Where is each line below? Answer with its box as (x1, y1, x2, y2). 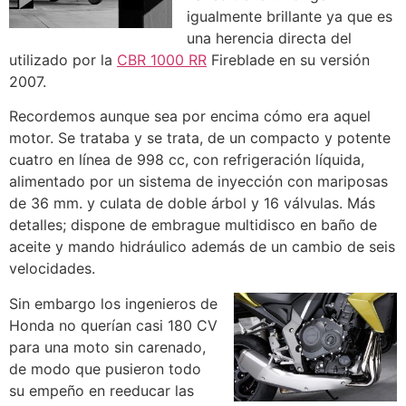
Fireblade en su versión (207, 50, 370, 69)
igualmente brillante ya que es (187, 6, 392, 25)
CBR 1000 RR (117, 50, 207, 69)
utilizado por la (9, 50, 117, 69)
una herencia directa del (187, 28, 352, 47)
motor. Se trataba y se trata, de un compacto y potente (9, 129, 391, 148)
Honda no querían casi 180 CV (9, 315, 217, 334)
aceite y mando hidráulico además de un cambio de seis (9, 237, 395, 256)
